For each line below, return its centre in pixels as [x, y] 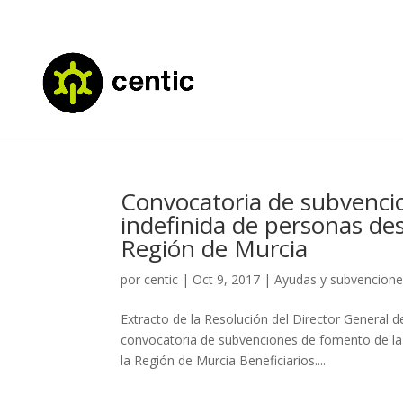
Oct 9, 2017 [227, 279]
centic [161, 279]
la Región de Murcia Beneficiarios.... [224, 360]
